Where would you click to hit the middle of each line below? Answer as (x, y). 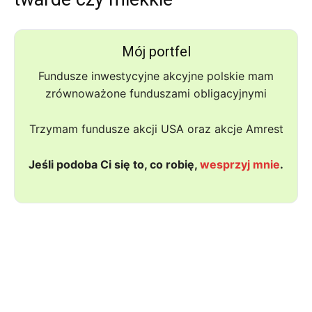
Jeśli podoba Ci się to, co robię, (114, 164)
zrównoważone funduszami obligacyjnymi (156, 93)
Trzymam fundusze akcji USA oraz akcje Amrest (156, 129)
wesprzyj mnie (240, 164)
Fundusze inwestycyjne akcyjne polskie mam (156, 76)
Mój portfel (156, 52)
